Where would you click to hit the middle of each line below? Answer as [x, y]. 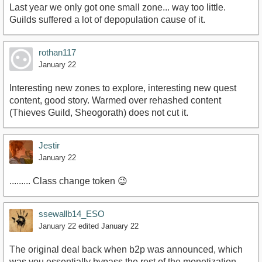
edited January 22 [108, 226]
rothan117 [57, 52]
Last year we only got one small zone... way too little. [118, 7]
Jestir [49, 145]
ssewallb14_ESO [72, 213]
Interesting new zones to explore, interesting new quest [123, 88]
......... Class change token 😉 [68, 181]
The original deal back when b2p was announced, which [126, 249]
